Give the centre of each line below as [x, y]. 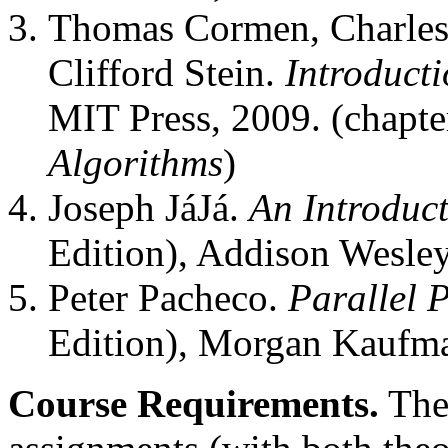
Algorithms [135, 162]
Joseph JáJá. [148, 207]
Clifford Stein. [166, 72]
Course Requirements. [193, 403]
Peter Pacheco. [168, 297]
